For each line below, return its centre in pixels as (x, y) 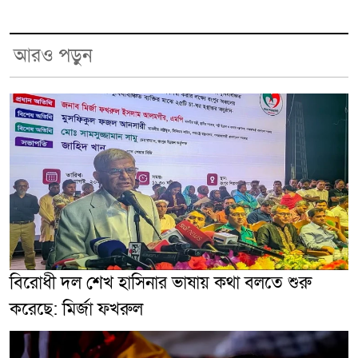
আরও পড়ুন (53, 56)
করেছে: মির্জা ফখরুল (76, 309)
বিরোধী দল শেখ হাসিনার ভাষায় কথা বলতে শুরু (161, 283)
